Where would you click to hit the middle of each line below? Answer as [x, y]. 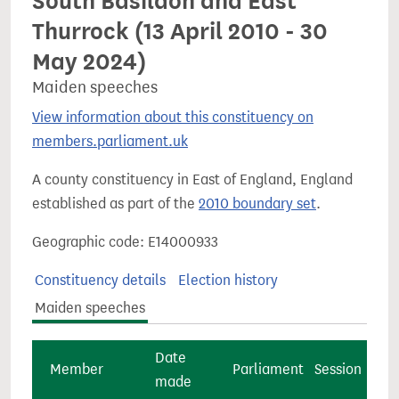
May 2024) [89, 61]
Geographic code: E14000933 [125, 242]
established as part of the [115, 204]
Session [338, 369]
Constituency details [101, 280]
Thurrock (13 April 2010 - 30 [180, 31]
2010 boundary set [257, 204]
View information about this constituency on [173, 117]
